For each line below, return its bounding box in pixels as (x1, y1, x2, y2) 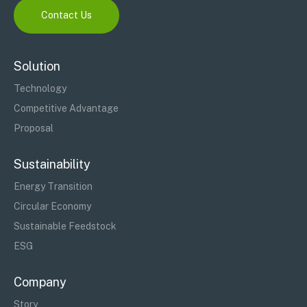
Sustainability (14, 156, 90, 171)
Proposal (14, 122, 53, 134)
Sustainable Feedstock (14, 220, 116, 232)
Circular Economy (14, 200, 91, 212)
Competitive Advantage (14, 102, 119, 114)
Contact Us (41, 9, 92, 21)
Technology (14, 82, 66, 94)
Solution (14, 58, 60, 73)
